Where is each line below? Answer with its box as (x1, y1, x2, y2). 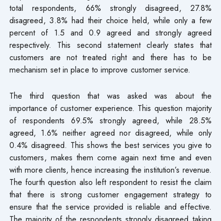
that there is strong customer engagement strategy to (9, 188, 212, 201)
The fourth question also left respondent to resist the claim (9, 176, 212, 188)
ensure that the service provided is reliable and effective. (9, 201, 212, 213)
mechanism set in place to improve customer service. (9, 64, 190, 76)
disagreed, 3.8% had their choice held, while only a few (9, 14, 212, 27)
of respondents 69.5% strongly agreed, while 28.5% (9, 114, 212, 127)
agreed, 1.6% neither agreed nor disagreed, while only (9, 127, 212, 139)
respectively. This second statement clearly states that (9, 39, 212, 51)
